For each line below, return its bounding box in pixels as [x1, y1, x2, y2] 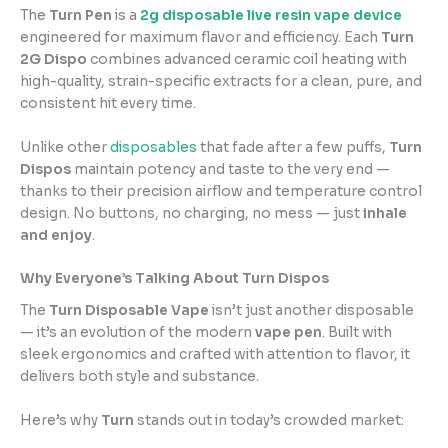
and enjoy [20, 226, 92, 244]
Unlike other [20, 138, 110, 156]
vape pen [255, 324, 322, 341]
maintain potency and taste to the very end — [71, 160, 390, 178]
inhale [363, 204, 407, 222]
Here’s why [20, 411, 101, 429]
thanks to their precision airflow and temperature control [20, 182, 422, 200]
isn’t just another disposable [209, 302, 414, 319]
